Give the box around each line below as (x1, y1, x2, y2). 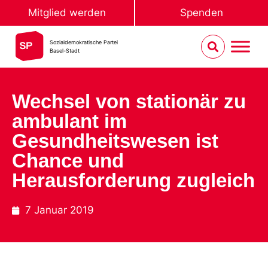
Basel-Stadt (50, 47, 80, 54)
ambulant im (12, 110, 127, 132)
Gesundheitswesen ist (12, 130, 218, 152)
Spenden (180, 7, 223, 19)
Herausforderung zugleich (12, 169, 255, 191)
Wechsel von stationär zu (12, 90, 246, 112)
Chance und (12, 150, 124, 172)
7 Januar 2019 (25, 204, 94, 216)
